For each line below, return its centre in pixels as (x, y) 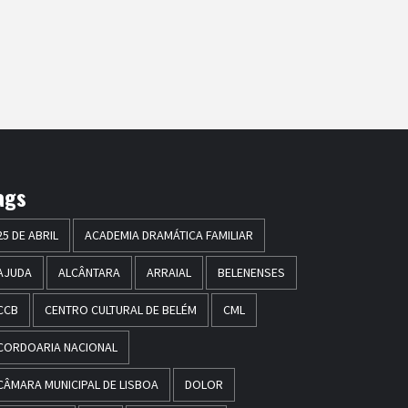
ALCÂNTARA (89, 272)
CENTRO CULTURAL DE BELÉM (120, 309)
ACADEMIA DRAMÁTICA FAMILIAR (168, 235)
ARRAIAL (168, 272)
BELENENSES (251, 272)
